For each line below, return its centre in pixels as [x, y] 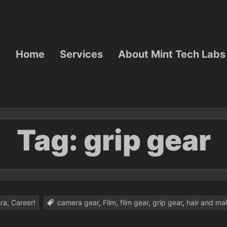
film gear [134, 202]
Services [81, 54]
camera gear [78, 202]
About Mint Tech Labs [172, 54]
